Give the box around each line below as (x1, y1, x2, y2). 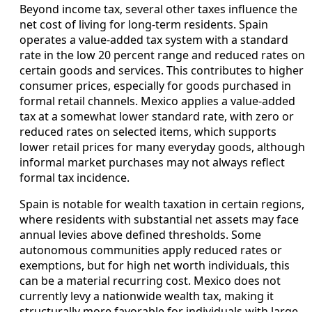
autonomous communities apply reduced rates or (19, 242, 282, 258)
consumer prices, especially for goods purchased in (19, 78, 291, 94)
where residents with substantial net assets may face (19, 212, 299, 228)
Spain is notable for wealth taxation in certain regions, (19, 196, 304, 212)
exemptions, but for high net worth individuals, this (19, 258, 290, 274)
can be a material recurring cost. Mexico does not (19, 273, 281, 289)
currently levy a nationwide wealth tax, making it (19, 288, 274, 304)
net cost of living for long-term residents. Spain (19, 17, 268, 33)
